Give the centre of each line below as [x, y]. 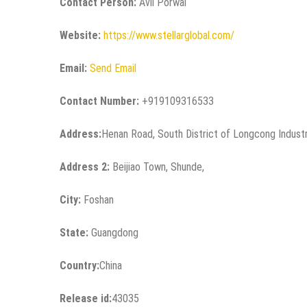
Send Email [113, 68]
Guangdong [113, 232]
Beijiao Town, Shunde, [157, 167]
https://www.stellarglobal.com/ [169, 35]
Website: [80, 35]
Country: [79, 265]
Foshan [97, 199]
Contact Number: [99, 101]
